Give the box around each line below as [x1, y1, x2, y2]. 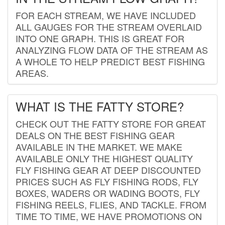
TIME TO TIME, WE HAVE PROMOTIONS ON [16, 209, 202, 222]
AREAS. [16, 66, 49, 79]
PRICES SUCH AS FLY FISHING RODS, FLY [16, 174, 198, 188]
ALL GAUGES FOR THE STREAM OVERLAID [16, 20, 202, 33]
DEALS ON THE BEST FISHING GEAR [16, 128, 175, 142]
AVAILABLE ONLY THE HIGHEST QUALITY [16, 151, 193, 165]
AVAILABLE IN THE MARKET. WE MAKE [16, 140, 182, 153]
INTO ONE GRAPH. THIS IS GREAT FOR [16, 31, 184, 45]
